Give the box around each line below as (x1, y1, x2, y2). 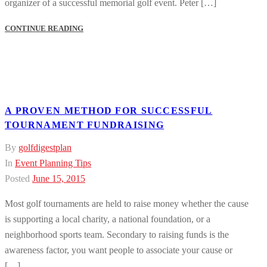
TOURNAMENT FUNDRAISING (5, 119, 164, 130)
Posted (5, 173, 30, 184)
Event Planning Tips (15, 158, 91, 169)
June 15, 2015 (32, 173, 85, 184)
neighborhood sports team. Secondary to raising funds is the (5, 229, 229, 240)
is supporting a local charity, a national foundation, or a (5, 214, 210, 225)
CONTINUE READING (5, 23, 83, 33)
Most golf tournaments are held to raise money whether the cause (5, 198, 249, 209)
